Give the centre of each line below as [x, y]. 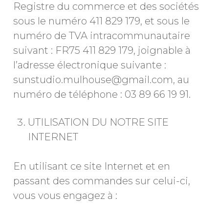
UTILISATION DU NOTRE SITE [98, 122]
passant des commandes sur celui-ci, [101, 181]
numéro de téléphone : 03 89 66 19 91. [102, 94]
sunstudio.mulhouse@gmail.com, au [101, 80]
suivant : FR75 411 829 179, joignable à [102, 50]
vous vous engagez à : [65, 196]
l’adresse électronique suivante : [89, 65]
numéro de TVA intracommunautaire [101, 36]
